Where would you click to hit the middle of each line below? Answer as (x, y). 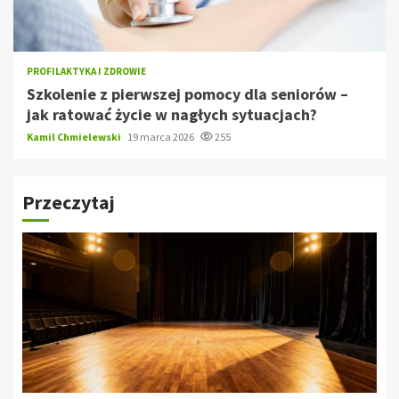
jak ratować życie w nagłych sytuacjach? (172, 114)
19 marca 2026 (162, 136)
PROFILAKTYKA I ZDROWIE (86, 71)
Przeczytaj (69, 202)
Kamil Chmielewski (75, 136)
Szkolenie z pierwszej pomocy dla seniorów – (187, 94)
